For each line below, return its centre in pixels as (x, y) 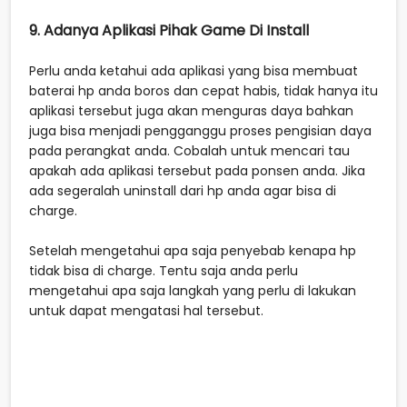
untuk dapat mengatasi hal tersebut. (146, 310)
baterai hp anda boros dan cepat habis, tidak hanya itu (203, 90)
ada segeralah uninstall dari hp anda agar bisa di (183, 190)
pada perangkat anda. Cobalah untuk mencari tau (189, 150)
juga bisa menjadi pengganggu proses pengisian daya (200, 130)
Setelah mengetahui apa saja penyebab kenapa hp (193, 250)
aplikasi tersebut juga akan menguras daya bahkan (191, 110)
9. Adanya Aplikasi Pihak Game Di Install (171, 30)
